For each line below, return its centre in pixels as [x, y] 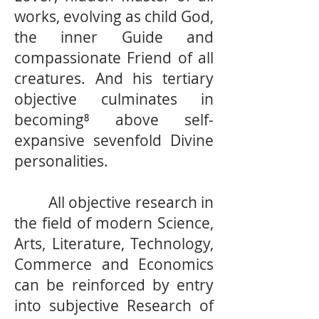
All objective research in [114, 202]
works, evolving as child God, [114, 16]
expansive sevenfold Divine [114, 140]
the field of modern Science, [114, 223]
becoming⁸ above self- [114, 120]
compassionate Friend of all [114, 58]
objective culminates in [114, 99]
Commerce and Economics [114, 264]
